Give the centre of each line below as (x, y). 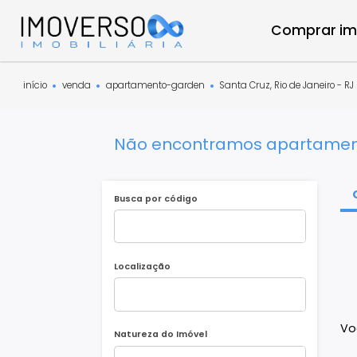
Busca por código (173, 220)
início (39, 94)
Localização (158, 296)
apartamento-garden (173, 94)
